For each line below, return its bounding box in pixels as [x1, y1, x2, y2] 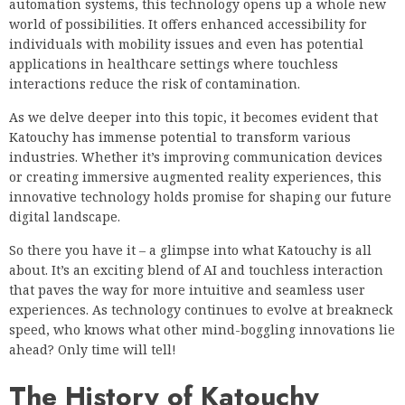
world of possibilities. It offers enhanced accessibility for [9, 14, 367, 33]
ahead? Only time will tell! [9, 340, 176, 358]
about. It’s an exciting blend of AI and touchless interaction [9, 260, 383, 278]
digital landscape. [9, 207, 120, 225]
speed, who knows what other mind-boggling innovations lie [9, 320, 395, 338]
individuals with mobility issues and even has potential [9, 34, 363, 52]
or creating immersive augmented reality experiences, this [9, 167, 381, 185]
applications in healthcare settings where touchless [9, 54, 338, 72]
